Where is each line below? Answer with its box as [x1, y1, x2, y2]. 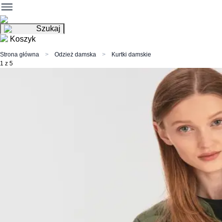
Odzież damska [55, 51, 96, 58]
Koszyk [10, 35, 36, 43]
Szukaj [36, 24, 60, 33]
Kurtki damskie [111, 51, 151, 58]
